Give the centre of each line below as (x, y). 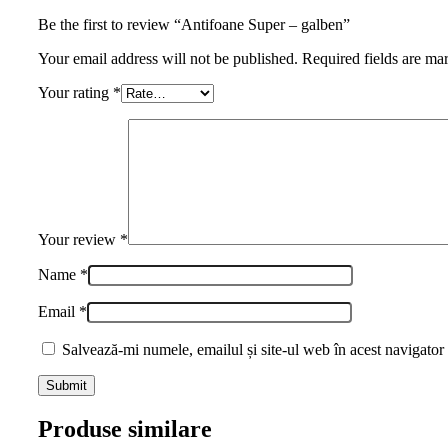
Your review (79, 240)
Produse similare (125, 429)
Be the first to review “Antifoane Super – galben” (194, 25)
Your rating (75, 93)
